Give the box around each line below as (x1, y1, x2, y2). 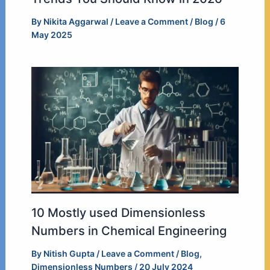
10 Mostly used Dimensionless (31, 206, 206, 221)
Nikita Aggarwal (43, 16, 110, 27)
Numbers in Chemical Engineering (31, 224, 227, 239)
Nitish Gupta (43, 248, 96, 259)
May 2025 (31, 29, 72, 40)
